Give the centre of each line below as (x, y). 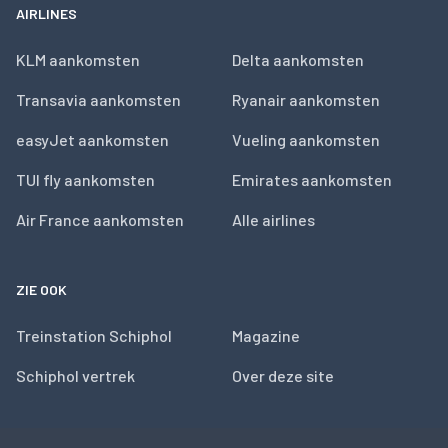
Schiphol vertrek (75, 375)
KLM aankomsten (78, 59)
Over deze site (283, 375)
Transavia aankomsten (98, 99)
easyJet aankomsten (92, 139)
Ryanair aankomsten (306, 99)
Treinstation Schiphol (94, 335)
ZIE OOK (41, 289)
